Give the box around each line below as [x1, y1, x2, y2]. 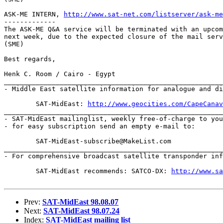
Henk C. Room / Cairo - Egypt [4, 70, 115, 78]
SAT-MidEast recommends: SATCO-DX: [36, 167, 171, 175]
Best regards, [4, 55, 56, 63]
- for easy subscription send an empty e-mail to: [4, 122, 195, 130]
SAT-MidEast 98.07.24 [43, 206, 119, 215]
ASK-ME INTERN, [4, 10, 64, 18]
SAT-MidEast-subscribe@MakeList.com [4, 137, 36, 145]
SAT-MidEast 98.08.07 [42, 197, 118, 206]
